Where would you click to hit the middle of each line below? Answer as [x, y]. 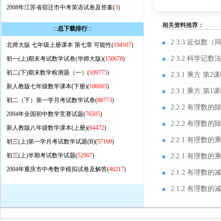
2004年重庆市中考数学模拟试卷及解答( [57, 169]
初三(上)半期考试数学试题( [42, 155]
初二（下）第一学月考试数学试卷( [52, 100]
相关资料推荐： [183, 25]
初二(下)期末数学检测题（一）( [48, 73]
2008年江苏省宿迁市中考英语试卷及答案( [60, 7]
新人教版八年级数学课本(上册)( [48, 128]
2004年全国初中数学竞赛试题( [46, 114]
